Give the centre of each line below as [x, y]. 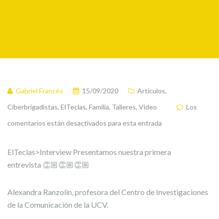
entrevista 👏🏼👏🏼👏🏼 [48, 164]
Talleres [124, 107]
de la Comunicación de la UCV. [58, 205]
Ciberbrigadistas [33, 107]
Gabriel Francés [39, 91]
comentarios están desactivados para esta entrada [85, 123]
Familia [99, 107]
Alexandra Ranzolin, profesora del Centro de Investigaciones [108, 192]
